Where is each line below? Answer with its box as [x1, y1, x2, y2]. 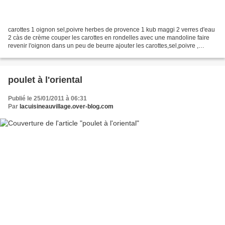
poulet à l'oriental [8, 75, 82, 85]
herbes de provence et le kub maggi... [8, 50, 110, 58]
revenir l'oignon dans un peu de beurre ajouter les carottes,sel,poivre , [8, 42, 198, 50]
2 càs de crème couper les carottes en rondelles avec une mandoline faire [8, 34, 209, 42]
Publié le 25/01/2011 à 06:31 [8, 95, 87, 102]
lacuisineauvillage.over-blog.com [20, 103, 114, 110]
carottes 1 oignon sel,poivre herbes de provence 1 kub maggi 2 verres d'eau [8, 26, 215, 34]
